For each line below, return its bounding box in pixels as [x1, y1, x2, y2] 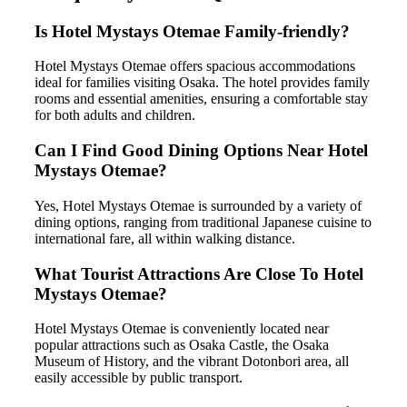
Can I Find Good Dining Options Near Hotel [35, 141, 368, 161]
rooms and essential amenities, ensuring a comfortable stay [35, 91, 368, 107]
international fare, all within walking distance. [35, 230, 295, 246]
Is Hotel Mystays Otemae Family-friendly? [35, 21, 350, 41]
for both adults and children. [35, 107, 195, 124]
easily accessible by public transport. [35, 370, 243, 386]
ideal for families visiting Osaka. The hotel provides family [35, 74, 370, 91]
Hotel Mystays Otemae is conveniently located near [35, 321, 329, 337]
